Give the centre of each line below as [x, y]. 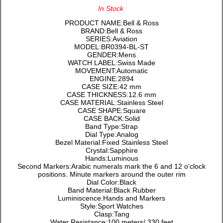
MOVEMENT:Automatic [111, 70]
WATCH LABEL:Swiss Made [111, 62]
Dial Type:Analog [111, 134]
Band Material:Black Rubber [111, 190]
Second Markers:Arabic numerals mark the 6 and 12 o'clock [111, 166]
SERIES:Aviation [111, 39]
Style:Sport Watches [111, 206]
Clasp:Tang [111, 214]
